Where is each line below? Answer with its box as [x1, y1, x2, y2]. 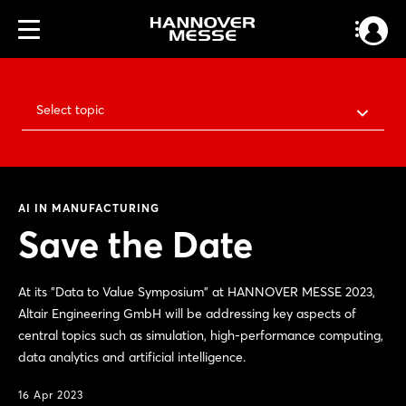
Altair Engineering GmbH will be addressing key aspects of [18, 305, 356, 322]
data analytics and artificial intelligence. [18, 349, 246, 365]
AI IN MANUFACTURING [18, 201, 159, 215]
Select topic [36, 101, 104, 118]
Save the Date [18, 222, 253, 266]
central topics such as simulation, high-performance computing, [18, 327, 383, 343]
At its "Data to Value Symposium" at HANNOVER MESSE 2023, [18, 284, 375, 300]
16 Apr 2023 [18, 388, 83, 401]
